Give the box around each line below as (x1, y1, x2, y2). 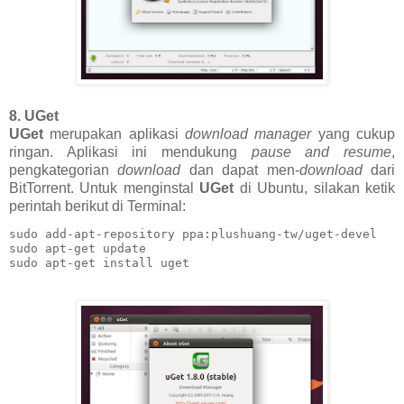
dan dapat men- (180, 161, 299, 178)
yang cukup (311, 125, 396, 142)
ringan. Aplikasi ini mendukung (9, 143, 252, 160)
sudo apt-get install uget (9, 255, 189, 270)
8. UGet (9, 107, 59, 124)
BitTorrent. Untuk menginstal (9, 179, 200, 196)
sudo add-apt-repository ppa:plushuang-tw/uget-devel (9, 226, 377, 241)
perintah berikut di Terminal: (9, 197, 186, 214)
